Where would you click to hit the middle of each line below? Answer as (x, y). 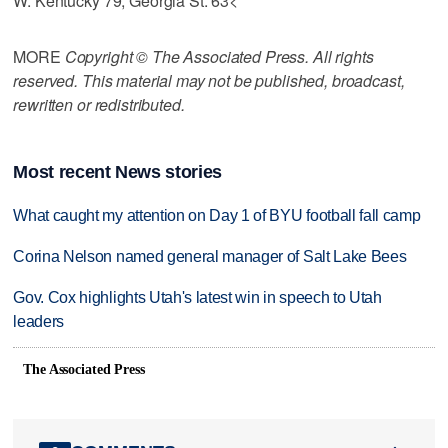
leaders (39, 322)
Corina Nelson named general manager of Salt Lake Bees (210, 257)
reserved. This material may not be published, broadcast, (209, 80)
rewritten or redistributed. (99, 104)
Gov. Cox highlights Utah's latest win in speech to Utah (197, 298)
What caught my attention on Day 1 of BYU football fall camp (217, 216)
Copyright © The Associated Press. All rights (219, 56)
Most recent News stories (117, 172)
